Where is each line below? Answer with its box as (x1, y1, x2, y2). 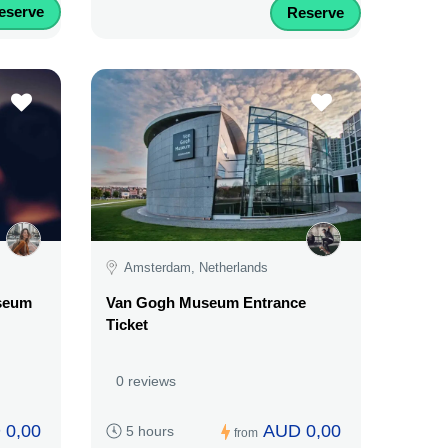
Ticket (106, 316, 148, 334)
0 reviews (116, 373, 176, 390)
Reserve (287, 3, 344, 21)
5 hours (126, 423, 174, 440)
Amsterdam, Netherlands (124, 259, 268, 275)
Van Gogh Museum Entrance (106, 294, 306, 312)
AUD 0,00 (263, 421, 341, 442)
